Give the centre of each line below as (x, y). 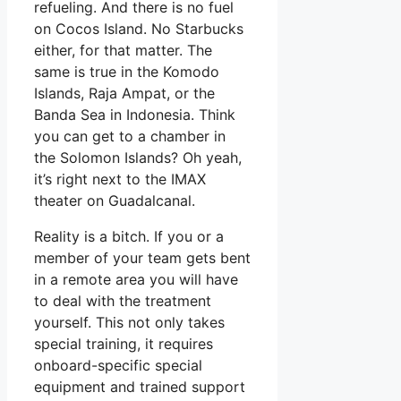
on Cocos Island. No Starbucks (139, 28)
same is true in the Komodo (127, 71)
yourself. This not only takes (129, 322)
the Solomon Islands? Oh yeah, (138, 157)
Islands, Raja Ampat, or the (124, 93)
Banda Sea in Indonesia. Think (135, 114)
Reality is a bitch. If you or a (129, 236)
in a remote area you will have (136, 279)
